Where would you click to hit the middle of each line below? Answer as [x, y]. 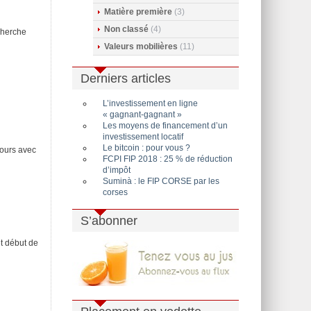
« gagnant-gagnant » [142, 115]
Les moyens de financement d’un [165, 126]
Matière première [138, 12]
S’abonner [109, 221]
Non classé [126, 29]
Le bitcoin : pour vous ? [146, 148]
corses [115, 192]
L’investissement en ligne [150, 103]
